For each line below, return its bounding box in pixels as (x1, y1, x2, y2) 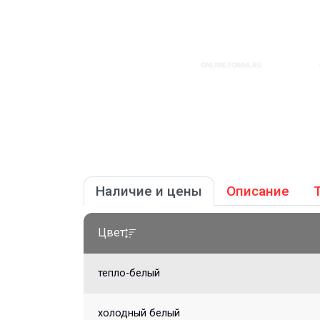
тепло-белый (98, 267, 160, 279)
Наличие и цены (96, 183, 202, 199)
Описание (226, 183, 289, 199)
